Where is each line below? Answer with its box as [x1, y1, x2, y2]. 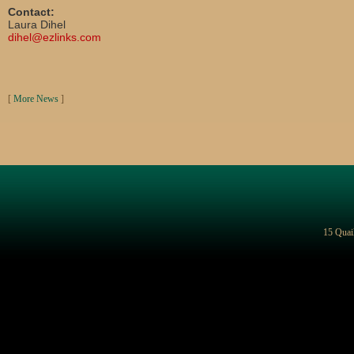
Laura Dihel [8, 17, 66, 31]
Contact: [8, 5, 55, 18]
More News [13, 92, 58, 104]
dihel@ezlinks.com [8, 30, 101, 43]
